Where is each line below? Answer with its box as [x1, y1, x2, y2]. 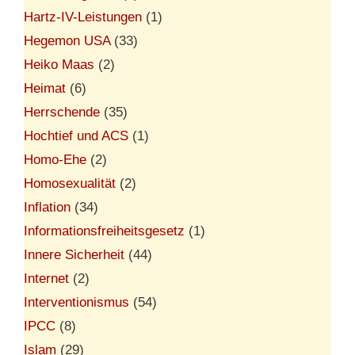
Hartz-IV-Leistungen [24, 9, 142, 25]
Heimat [24, 80, 66, 96]
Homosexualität [24, 175, 116, 191]
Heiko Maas [24, 56, 94, 72]
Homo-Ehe [24, 151, 86, 167]
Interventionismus [24, 294, 129, 310]
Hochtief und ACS [24, 128, 128, 143]
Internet [24, 270, 69, 286]
